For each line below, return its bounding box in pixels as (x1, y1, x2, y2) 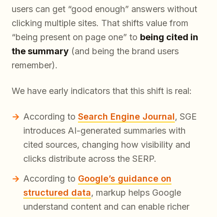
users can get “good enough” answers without (12, 4, 197, 15)
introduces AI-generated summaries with (23, 125, 186, 136)
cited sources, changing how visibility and (23, 139, 190, 150)
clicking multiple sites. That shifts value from (12, 18, 188, 29)
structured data (23, 187, 91, 198)
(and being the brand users (69, 46, 179, 57)
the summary (12, 46, 69, 57)
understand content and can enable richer (23, 201, 189, 212)
